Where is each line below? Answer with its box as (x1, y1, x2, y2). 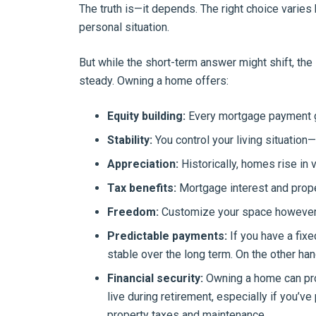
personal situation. (79, 20, 169, 34)
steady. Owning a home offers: (79, 74, 229, 87)
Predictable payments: (107, 229, 227, 243)
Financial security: (107, 272, 203, 285)
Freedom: (107, 205, 159, 219)
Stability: (107, 133, 152, 147)
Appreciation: (107, 157, 178, 171)
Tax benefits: (107, 181, 176, 195)
